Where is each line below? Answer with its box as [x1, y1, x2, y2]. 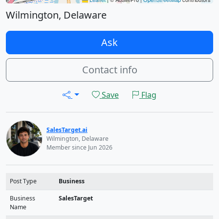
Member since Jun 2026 [46, 143, 112, 152]
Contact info [82, 63, 137, 76]
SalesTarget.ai [46, 125, 88, 134]
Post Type [10, 177, 37, 185]
